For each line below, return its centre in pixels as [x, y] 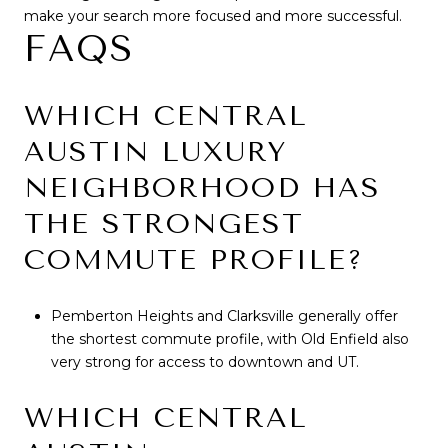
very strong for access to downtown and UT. [204, 361]
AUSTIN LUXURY [155, 152]
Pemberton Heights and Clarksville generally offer [224, 315]
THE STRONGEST [164, 224]
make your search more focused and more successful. [213, 16]
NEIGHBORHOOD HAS [202, 188]
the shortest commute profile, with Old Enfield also [229, 338]
